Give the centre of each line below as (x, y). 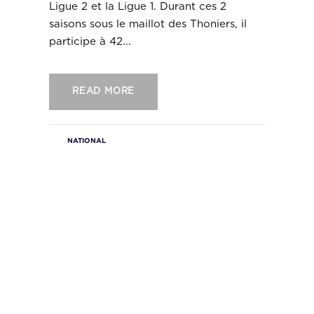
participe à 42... (90, 42)
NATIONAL (87, 141)
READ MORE (104, 92)
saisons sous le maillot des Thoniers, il (148, 25)
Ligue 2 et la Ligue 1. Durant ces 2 (138, 7)
